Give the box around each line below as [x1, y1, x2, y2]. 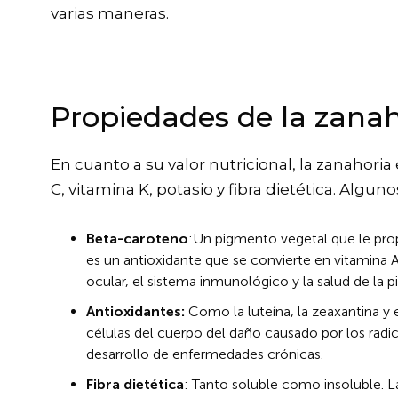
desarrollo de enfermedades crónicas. [86, 346, 323, 363]
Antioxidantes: [86, 303, 185, 321]
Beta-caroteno [86, 230, 188, 248]
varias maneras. [51, 4, 169, 23]
